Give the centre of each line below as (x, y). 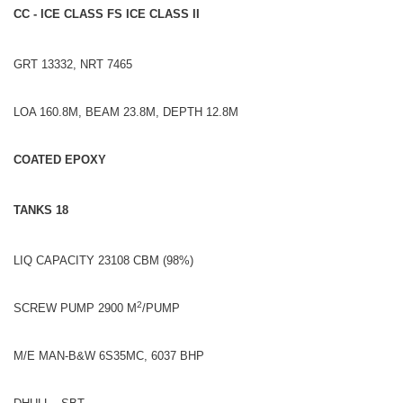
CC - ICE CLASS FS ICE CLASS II (107, 13)
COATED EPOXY (60, 159)
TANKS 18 (41, 210)
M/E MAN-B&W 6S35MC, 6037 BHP (109, 355)
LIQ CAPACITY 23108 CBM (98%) (103, 260)
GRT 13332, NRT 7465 (73, 64)
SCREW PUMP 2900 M (75, 308)
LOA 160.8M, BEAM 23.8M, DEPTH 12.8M (126, 112)
